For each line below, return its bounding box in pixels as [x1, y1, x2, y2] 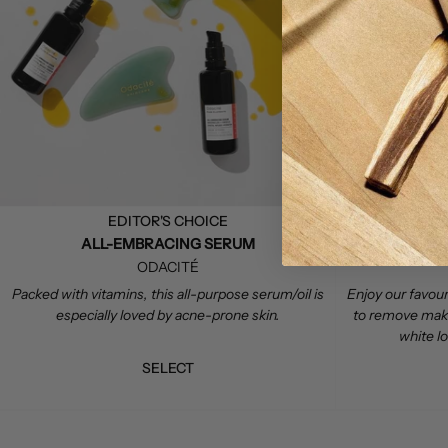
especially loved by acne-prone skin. [55, 305, 280, 324]
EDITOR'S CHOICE [107, 211, 228, 230]
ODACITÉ [136, 257, 199, 276]
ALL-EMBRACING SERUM [80, 234, 255, 253]
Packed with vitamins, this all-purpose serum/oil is [11, 284, 324, 303]
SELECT [141, 358, 194, 377]
